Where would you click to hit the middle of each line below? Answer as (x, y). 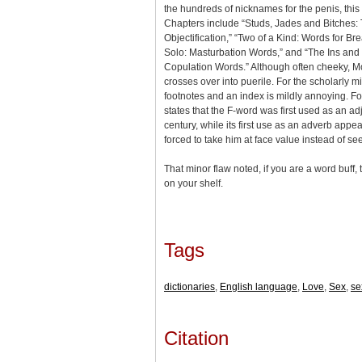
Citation (196, 339)
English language (259, 286)
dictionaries (189, 286)
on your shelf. (194, 183)
